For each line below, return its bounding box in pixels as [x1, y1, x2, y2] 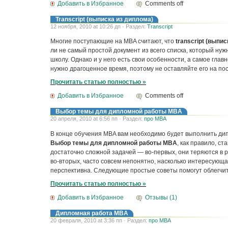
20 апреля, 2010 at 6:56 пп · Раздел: [50, 116, 144, 122]
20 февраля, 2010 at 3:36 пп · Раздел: [50, 217, 149, 224]
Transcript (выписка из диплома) [55, 15, 153, 23]
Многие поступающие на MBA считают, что [50, 37, 174, 45]
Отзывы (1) [145, 194, 178, 202]
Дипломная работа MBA [55, 210, 128, 217]
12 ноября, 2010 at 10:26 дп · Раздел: [50, 23, 147, 30]
